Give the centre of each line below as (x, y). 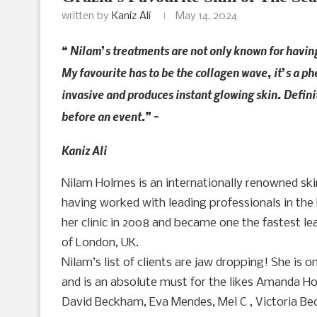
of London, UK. (100, 243)
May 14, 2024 (206, 16)
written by (87, 16)
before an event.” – (110, 116)
